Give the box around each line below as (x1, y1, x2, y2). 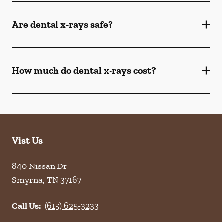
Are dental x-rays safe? (12, 18, 113, 30)
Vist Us (12, 134, 43, 146)
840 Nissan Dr (12, 161, 67, 171)
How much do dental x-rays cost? (12, 64, 156, 76)
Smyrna (12, 174, 43, 185)
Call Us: (12, 200, 41, 211)
